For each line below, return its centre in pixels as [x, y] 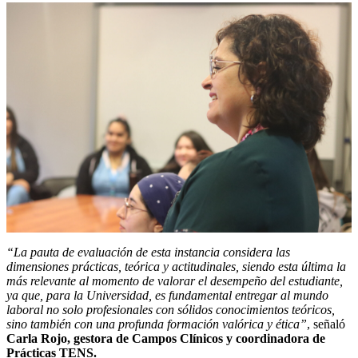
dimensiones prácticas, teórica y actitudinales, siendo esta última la [176, 267]
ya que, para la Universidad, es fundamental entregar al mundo [167, 296]
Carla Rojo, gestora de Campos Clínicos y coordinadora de [166, 339]
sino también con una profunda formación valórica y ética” [157, 324]
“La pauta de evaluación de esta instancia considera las [148, 253]
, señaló [326, 324]
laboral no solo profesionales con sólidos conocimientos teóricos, [171, 310]
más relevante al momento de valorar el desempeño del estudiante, [175, 281]
